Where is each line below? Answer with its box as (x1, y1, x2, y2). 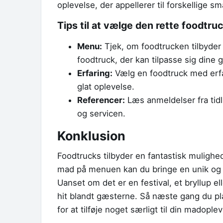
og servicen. (77, 108, 125, 118)
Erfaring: (77, 68, 112, 78)
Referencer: (77, 95, 125, 105)
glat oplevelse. (77, 81, 134, 92)
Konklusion (57, 128, 125, 143)
